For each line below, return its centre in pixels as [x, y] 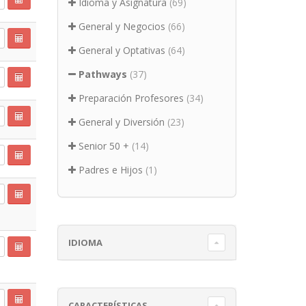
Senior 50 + [103, 146]
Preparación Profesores [131, 98]
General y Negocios [122, 26]
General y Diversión [121, 122]
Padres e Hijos [110, 170]
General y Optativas [122, 50]
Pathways [102, 74]
